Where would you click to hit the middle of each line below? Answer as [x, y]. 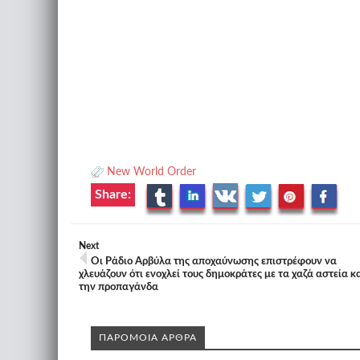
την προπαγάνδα [119, 287]
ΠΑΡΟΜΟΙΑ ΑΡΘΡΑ [148, 337]
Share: [113, 194]
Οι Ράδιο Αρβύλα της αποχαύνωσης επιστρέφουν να [214, 262]
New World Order [151, 172]
